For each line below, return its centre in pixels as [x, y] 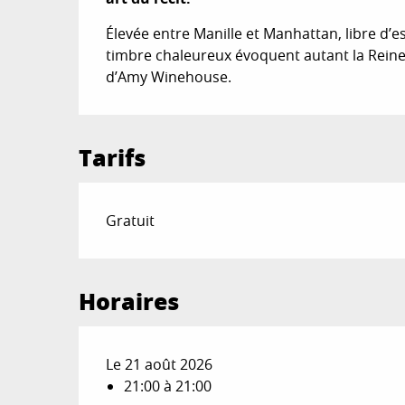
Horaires [129, 301]
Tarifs [113, 157]
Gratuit [131, 221]
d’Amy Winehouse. [169, 77]
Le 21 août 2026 [160, 364]
